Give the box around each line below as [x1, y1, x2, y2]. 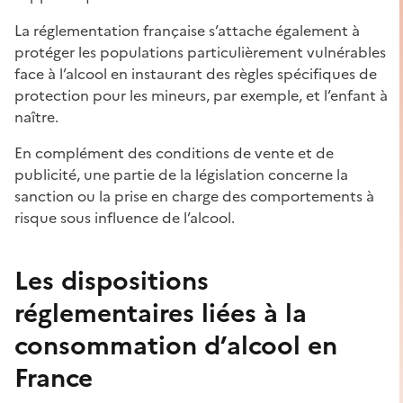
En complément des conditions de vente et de [14, 141, 334, 164]
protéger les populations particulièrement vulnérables [14, 40, 386, 63]
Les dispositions [14, 261, 209, 300]
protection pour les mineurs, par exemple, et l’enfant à [14, 84, 388, 106]
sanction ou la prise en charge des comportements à [14, 184, 374, 207]
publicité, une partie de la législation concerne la [14, 163, 348, 185]
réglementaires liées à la [14, 293, 307, 332]
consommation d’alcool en [14, 326, 337, 364]
